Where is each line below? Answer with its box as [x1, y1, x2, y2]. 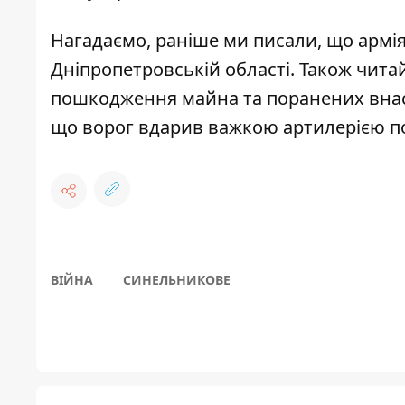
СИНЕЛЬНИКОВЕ [123, 271, 231, 289]
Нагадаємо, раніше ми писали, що [51, 28, 358, 53]
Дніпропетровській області [51, 57, 290, 82]
